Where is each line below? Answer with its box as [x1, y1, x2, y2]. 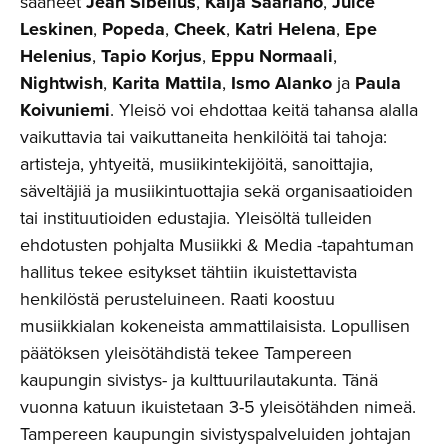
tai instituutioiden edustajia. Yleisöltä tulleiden [20, 204, 372, 231]
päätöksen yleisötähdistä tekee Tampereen [20, 339, 352, 366]
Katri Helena [235, 15, 336, 42]
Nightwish [20, 69, 103, 96]
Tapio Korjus [101, 42, 202, 69]
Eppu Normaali [211, 42, 333, 69]
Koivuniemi [20, 96, 110, 123]
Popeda [102, 15, 165, 42]
